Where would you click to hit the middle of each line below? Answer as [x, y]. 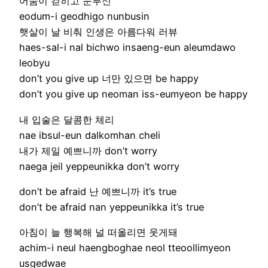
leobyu [34, 63]
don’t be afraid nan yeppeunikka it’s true [112, 207]
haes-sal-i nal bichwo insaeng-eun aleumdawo [127, 48]
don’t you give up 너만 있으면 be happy [109, 79]
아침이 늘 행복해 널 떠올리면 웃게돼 [98, 232]
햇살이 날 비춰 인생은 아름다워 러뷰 [98, 32]
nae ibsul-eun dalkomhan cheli [90, 135]
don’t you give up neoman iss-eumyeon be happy [133, 94]
